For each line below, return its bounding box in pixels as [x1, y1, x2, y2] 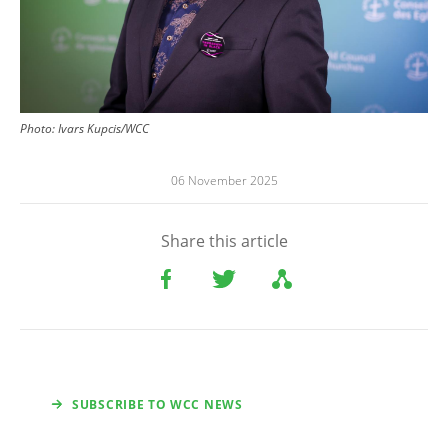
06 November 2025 [170, 172, 278, 190]
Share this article [160, 230, 288, 253]
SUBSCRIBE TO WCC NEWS [72, 396, 243, 414]
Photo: [20, 120, 58, 138]
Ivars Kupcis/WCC [58, 120, 149, 138]
